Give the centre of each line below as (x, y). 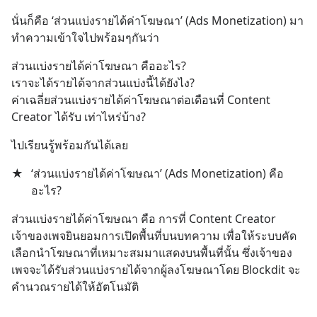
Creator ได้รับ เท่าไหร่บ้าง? (79, 117)
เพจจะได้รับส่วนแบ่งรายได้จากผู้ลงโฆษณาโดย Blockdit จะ (156, 270)
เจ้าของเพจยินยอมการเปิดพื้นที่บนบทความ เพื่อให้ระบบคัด (154, 236)
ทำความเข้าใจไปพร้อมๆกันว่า (85, 38)
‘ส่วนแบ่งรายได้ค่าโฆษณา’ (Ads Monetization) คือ (157, 173)
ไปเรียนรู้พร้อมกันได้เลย (70, 145)
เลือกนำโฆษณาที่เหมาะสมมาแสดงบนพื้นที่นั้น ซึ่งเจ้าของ (152, 253)
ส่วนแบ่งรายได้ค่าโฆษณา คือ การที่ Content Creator (144, 219)
